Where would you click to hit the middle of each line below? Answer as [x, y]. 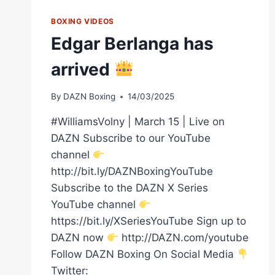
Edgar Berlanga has [132, 43]
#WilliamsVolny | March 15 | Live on [138, 122]
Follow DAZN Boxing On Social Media [144, 254]
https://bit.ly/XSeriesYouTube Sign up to [149, 221]
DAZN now [79, 238]
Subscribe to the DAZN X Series [130, 188]
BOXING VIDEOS [83, 21]
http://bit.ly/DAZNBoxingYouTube [132, 172]
